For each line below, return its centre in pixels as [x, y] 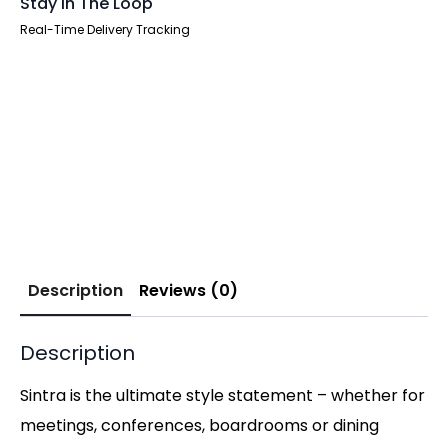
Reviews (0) [188, 290]
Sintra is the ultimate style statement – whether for [222, 395]
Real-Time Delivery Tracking [105, 29]
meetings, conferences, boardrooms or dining [199, 425]
